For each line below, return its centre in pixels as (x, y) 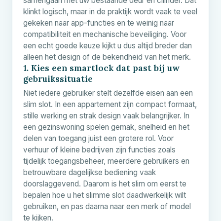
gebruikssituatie (58, 79)
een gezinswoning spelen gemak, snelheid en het (106, 127)
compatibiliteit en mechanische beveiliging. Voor (105, 34)
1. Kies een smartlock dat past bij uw (101, 68)
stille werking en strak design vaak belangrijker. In (106, 115)
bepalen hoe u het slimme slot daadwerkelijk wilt (105, 195)
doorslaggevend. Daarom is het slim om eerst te (105, 184)
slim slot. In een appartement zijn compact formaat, (110, 104)
